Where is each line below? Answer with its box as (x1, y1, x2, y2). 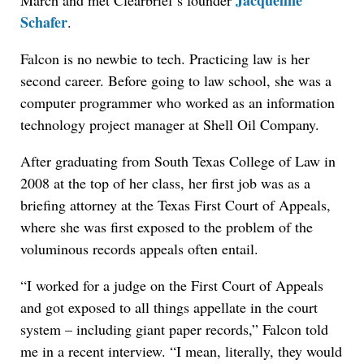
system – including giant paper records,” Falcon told (20, 319, 328, 340)
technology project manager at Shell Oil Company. (20, 115, 319, 135)
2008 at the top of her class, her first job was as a (20, 173, 310, 193)
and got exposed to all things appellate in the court (20, 297, 318, 318)
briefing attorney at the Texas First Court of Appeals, (20, 195, 331, 215)
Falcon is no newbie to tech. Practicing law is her (20, 49, 310, 69)
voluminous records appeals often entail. (20, 239, 258, 259)
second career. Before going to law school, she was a (20, 71, 331, 91)
